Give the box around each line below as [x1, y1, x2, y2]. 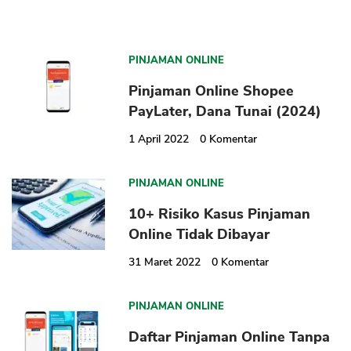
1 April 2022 [128, 132, 190, 147]
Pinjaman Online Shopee [128, 81, 295, 101]
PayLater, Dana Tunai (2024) [128, 102, 322, 121]
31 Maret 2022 [128, 255, 201, 270]
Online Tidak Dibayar [128, 225, 270, 244]
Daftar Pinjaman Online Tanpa [128, 327, 331, 347]
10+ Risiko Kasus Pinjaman [128, 204, 311, 224]
